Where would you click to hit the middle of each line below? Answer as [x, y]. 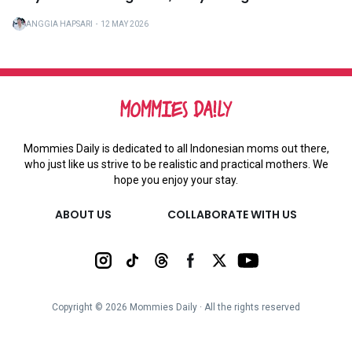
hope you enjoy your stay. [176, 180]
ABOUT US [84, 214]
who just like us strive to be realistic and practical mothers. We [176, 164]
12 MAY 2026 [125, 24]
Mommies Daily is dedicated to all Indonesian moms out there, [176, 148]
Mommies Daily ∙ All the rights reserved [214, 307]
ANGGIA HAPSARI [59, 24]
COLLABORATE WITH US [232, 214]
